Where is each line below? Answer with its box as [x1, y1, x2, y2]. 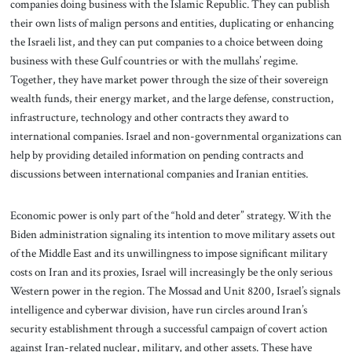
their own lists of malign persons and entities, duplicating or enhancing [9, 14, 334, 31]
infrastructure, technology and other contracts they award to [9, 108, 288, 125]
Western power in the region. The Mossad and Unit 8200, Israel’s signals [9, 283, 340, 299]
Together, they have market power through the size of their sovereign [9, 71, 328, 87]
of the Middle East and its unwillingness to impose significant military [9, 245, 328, 262]
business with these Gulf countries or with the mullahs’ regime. [9, 52, 298, 68]
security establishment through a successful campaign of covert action [9, 321, 328, 337]
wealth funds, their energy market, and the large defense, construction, [9, 90, 334, 106]
